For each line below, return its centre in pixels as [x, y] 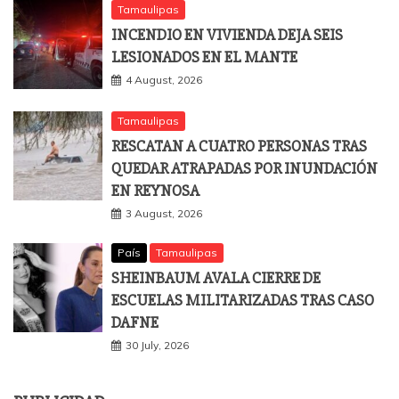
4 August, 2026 [164, 80]
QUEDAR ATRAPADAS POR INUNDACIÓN [244, 169]
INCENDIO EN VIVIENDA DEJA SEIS [227, 35]
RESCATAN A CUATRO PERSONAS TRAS [239, 147]
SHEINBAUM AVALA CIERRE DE [216, 278]
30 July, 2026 [157, 346]
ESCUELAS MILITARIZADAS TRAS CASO [243, 301]
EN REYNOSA [155, 191]
